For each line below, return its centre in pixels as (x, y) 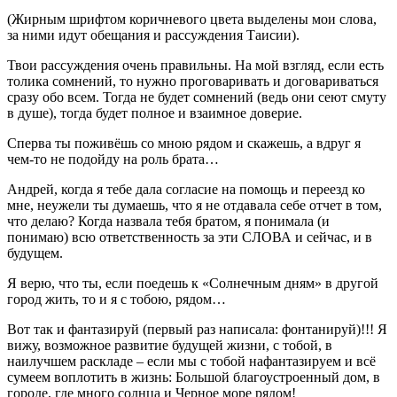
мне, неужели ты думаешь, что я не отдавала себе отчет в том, (195, 205)
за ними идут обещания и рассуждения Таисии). (153, 35)
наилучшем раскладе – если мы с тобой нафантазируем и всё (191, 361)
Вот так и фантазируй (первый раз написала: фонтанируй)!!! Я (197, 329)
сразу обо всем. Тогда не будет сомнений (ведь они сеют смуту (197, 97)
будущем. (35, 253)
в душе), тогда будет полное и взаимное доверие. (155, 113)
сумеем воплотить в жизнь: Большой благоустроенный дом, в (194, 377)
